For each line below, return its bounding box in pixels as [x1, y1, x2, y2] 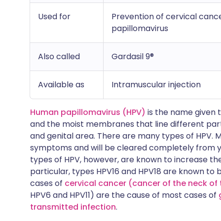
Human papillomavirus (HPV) [30, 107, 146, 118]
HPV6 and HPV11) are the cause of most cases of [30, 189, 219, 201]
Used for [38, 11, 71, 22]
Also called [38, 51, 80, 62]
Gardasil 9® [111, 51, 154, 62]
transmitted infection [30, 201, 116, 213]
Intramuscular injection [111, 79, 201, 90]
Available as [38, 79, 84, 90]
